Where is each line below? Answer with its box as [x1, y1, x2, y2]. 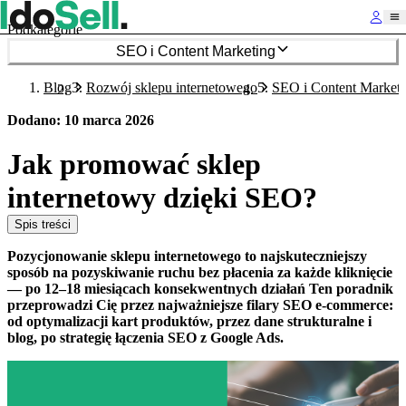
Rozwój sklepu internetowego [86, 80, 257, 95]
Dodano [7, 112, 56, 128]
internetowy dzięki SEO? [7, 181, 317, 215]
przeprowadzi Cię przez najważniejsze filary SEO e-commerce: [7, 297, 393, 314]
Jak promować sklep [7, 148, 261, 181]
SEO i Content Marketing [116, 43, 275, 59]
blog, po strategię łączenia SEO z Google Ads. [7, 330, 284, 346]
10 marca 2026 [64, 112, 154, 128]
